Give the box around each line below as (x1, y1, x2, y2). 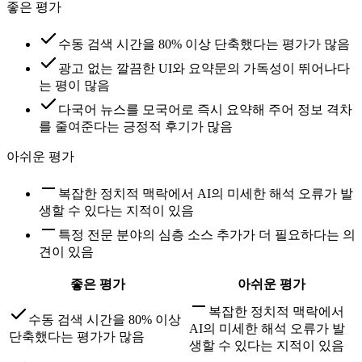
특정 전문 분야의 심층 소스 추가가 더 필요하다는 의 (58, 227, 356, 242)
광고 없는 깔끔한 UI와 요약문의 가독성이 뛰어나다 (58, 61, 350, 75)
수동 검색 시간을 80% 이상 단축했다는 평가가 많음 (58, 36, 350, 51)
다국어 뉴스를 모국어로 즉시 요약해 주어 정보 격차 (58, 102, 352, 116)
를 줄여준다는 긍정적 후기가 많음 (39, 119, 233, 133)
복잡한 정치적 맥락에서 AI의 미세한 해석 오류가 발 (58, 186, 353, 200)
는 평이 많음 (39, 78, 110, 92)
